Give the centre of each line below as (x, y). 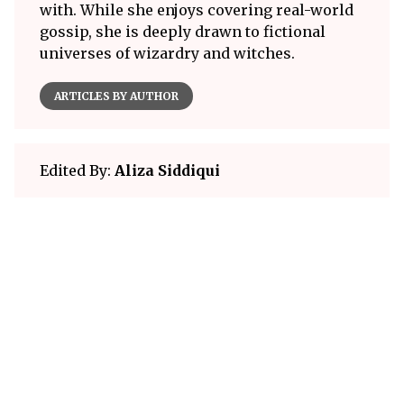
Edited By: (77, 170)
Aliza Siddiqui (167, 170)
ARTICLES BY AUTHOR (116, 96)
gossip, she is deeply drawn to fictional (183, 32)
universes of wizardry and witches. (167, 53)
